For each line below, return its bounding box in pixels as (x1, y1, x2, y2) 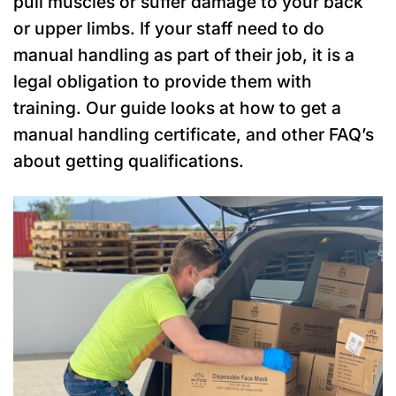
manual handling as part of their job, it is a (13, 43, 354, 65)
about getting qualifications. (13, 149, 244, 171)
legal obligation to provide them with (13, 70, 312, 92)
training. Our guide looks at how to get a (13, 96, 341, 118)
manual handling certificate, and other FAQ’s (13, 123, 374, 145)
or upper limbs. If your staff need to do (13, 17, 324, 39)
